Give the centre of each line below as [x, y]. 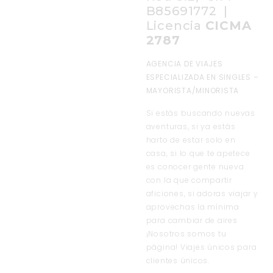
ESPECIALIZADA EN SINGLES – [202, 77]
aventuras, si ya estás [191, 126]
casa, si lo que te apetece [198, 153]
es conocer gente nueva [195, 166]
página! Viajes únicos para [201, 247]
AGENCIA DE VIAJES [184, 64]
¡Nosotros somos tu [186, 233]
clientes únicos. [178, 260]
